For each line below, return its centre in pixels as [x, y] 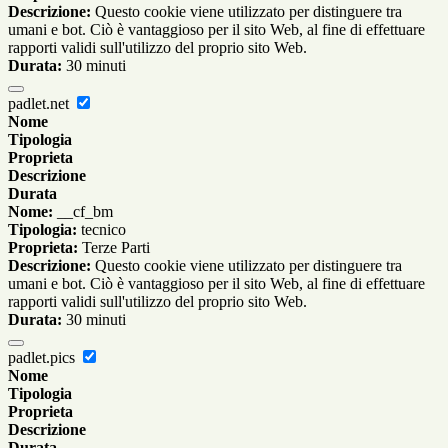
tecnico [101, 230]
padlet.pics [43, 358]
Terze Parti [114, 248]
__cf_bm [83, 212]
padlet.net [40, 104]
